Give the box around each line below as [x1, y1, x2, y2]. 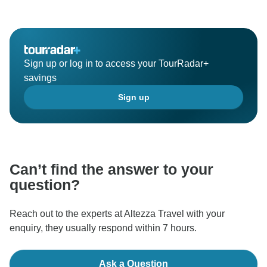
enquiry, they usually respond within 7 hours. [10, 222, 197, 233]
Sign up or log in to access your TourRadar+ [24, 58, 209, 69]
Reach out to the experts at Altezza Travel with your [10, 208, 225, 219]
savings [24, 72, 57, 83]
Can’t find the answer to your [10, 160, 213, 178]
